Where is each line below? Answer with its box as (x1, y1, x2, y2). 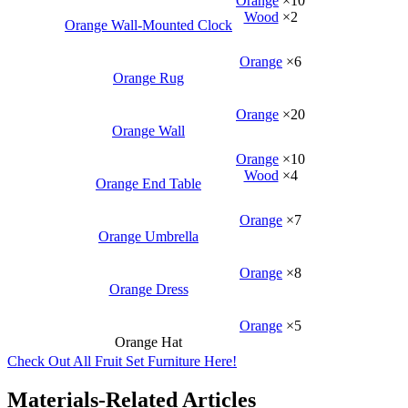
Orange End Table (96, 175, 201, 191)
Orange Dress (108, 280, 189, 297)
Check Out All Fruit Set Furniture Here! (7, 352, 237, 369)
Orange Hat (115, 333, 182, 350)
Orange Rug (113, 69, 184, 86)
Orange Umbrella (98, 228, 199, 244)
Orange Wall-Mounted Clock (65, 16, 232, 33)
